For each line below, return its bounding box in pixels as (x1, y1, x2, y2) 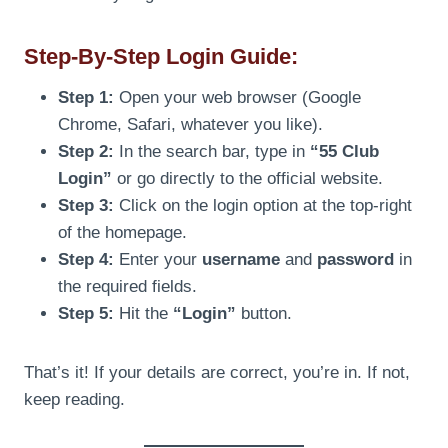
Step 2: (58, 141, 114, 161)
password (317, 249, 394, 269)
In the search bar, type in (114, 141, 310, 161)
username (202, 249, 280, 269)
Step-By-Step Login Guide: (24, 43, 298, 69)
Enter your (114, 249, 202, 269)
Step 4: (58, 249, 114, 269)
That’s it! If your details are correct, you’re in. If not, (24, 362, 410, 382)
